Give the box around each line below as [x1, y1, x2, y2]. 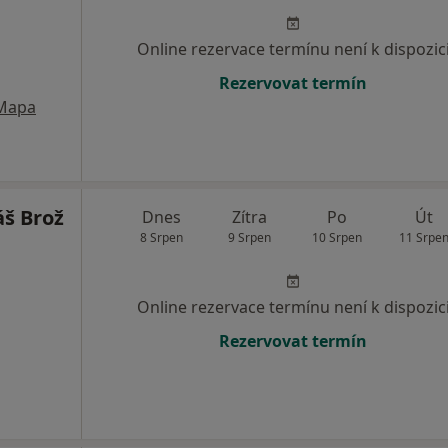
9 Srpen [227, 229, 271, 247]
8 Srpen [140, 229, 184, 247]
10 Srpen [311, 229, 362, 247]
